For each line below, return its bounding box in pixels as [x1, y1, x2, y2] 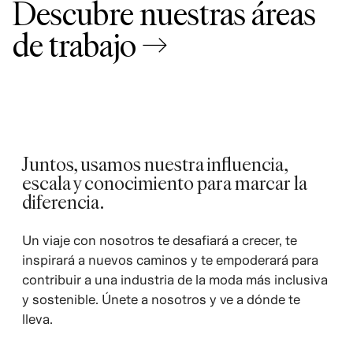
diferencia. [21, 188, 104, 214]
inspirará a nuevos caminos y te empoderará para [21, 251, 318, 268]
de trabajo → [13, 22, 168, 65]
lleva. [21, 310, 53, 327]
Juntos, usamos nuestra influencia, [21, 150, 288, 176]
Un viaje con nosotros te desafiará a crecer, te [21, 232, 297, 248]
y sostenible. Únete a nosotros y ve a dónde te [21, 291, 300, 307]
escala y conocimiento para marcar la [21, 169, 307, 195]
